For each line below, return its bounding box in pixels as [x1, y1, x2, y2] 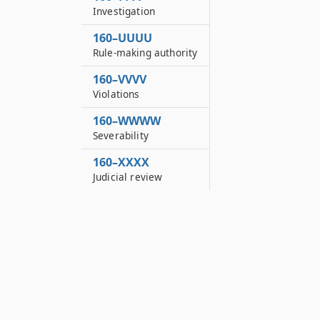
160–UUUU [93, 30, 152, 46]
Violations [93, 87, 140, 101]
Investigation [93, 4, 156, 18]
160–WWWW [93, 113, 161, 129]
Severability [93, 129, 149, 142]
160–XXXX [93, 154, 149, 170]
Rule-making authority [93, 46, 198, 59]
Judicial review [93, 170, 163, 184]
